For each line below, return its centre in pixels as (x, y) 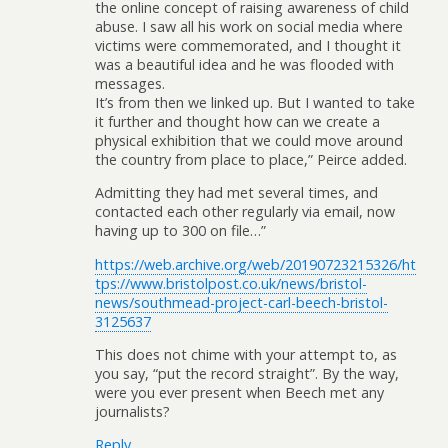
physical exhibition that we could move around (249, 140)
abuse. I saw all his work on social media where (249, 26)
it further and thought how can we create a (237, 121)
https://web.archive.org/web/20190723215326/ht (255, 264)
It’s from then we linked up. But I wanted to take (255, 102)
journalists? (132, 411)
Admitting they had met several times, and (236, 193)
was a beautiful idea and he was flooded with (244, 64)
